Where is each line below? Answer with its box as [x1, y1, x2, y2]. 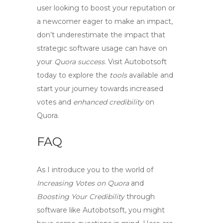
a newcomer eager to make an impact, [37, 17, 173, 26]
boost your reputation [91, 3, 166, 12]
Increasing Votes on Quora [37, 179, 129, 188]
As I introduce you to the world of [37, 165, 153, 174]
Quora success [54, 57, 105, 66]
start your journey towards [37, 84, 130, 93]
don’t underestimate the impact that [37, 30, 165, 39]
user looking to [37, 3, 91, 12]
